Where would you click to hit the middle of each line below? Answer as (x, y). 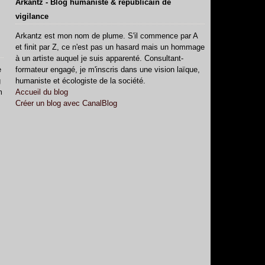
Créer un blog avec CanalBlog (66, 103)
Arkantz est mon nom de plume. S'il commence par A (106, 36)
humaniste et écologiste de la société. (80, 81)
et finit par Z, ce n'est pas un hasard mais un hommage (110, 47)
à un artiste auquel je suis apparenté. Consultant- (99, 58)
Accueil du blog (42, 92)
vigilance (32, 16)
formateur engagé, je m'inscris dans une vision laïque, (108, 70)
